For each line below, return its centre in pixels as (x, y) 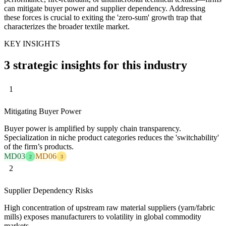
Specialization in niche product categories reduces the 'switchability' (111, 138)
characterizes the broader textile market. (67, 26)
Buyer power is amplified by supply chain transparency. (93, 129)
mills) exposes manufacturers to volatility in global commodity (103, 217)
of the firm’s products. (39, 147)
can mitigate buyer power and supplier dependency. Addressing (105, 8)
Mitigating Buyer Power (43, 111)
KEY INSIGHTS (32, 43)
